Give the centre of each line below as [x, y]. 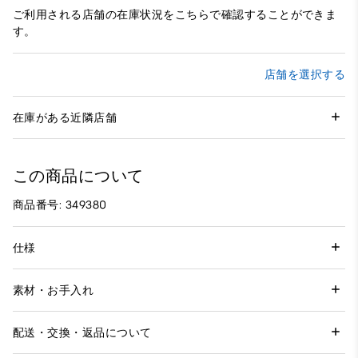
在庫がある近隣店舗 [65, 117]
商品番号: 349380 [60, 205]
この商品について [78, 176]
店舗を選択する [304, 75]
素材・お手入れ [54, 290]
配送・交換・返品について [82, 332]
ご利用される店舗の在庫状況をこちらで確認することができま [175, 15]
